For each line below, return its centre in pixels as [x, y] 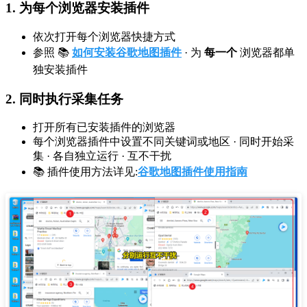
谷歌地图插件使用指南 [193, 172]
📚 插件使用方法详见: [85, 172]
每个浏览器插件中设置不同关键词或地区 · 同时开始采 [163, 142]
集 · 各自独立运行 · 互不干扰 [102, 156]
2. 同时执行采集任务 [64, 99]
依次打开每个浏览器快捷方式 [104, 36]
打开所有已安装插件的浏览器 [104, 127]
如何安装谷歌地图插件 [127, 52]
